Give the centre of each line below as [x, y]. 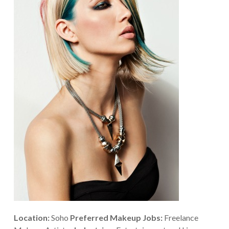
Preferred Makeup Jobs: [117, 217]
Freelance [181, 217]
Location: [32, 217]
